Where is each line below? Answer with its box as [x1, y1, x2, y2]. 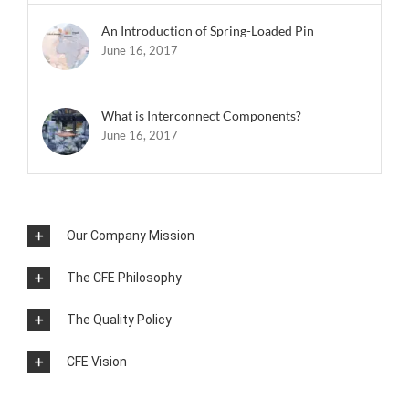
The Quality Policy [67, 311, 172, 327]
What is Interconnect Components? [101, 108, 301, 124]
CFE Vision [67, 353, 127, 369]
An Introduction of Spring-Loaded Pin [101, 23, 314, 39]
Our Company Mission [67, 227, 194, 243]
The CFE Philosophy [67, 269, 182, 285]
